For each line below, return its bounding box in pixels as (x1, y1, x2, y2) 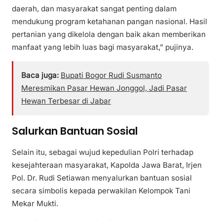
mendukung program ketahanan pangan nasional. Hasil (12, 16, 207, 26)
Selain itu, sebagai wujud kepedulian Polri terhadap (12, 147, 193, 157)
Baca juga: (21, 70, 59, 80)
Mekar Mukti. (12, 199, 58, 209)
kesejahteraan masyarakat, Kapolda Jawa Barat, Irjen (12, 160, 202, 170)
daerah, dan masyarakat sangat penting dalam (12, 3, 177, 13)
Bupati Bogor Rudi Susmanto (61, 70, 162, 80)
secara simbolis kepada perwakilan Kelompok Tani (12, 186, 190, 196)
